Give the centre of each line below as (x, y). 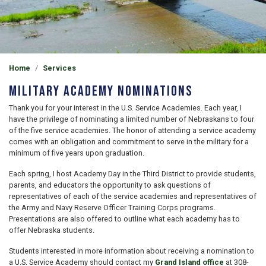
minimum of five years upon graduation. (77, 153)
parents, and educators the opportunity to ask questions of (110, 185)
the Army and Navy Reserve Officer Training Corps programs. (112, 208)
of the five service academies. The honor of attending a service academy (132, 131)
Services (59, 68)
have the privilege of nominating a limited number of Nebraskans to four (132, 119)
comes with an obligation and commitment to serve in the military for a (129, 142)
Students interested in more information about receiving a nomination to (132, 251)
